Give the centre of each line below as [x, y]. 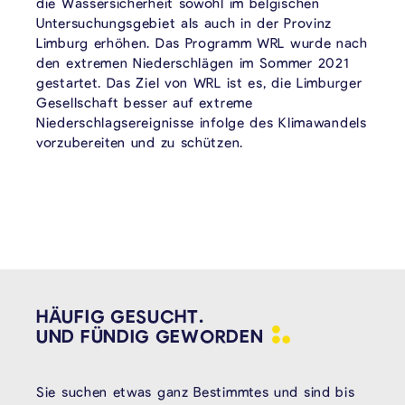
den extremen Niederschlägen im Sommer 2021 [193, 62]
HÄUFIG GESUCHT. [120, 315]
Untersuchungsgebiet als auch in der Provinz [184, 22]
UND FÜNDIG [96, 335]
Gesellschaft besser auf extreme [145, 102]
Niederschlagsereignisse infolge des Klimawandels [202, 122]
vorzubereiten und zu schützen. [140, 141]
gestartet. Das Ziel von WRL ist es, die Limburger [199, 82]
